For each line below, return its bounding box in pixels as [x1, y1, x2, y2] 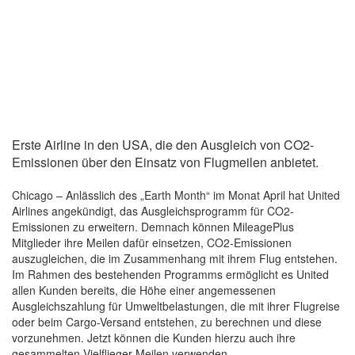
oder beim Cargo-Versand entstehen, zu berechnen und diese [12, 314, 322, 330]
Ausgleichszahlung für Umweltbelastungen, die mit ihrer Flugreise [12, 298, 340, 315]
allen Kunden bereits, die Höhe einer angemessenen [12, 282, 276, 299]
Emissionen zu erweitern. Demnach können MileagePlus [12, 219, 294, 235]
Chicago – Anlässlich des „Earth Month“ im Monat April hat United [12, 187, 340, 204]
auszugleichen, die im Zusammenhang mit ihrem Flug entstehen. [12, 250, 338, 267]
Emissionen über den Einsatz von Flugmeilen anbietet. [12, 153, 319, 172]
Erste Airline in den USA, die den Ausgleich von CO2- [12, 136, 314, 155]
